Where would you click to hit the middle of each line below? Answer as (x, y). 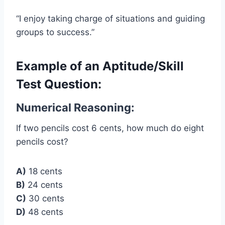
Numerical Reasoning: (75, 108)
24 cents (44, 185)
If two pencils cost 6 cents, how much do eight (110, 128)
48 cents (44, 212)
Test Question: (59, 84)
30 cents (45, 199)
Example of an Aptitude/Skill (100, 66)
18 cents (44, 172)
